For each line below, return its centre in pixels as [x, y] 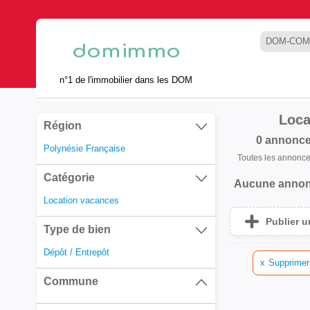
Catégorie [69, 177]
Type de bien [77, 229]
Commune [71, 281]
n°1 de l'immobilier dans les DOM [126, 80]
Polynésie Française [84, 148]
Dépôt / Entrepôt [76, 252]
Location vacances [81, 200]
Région [63, 126]
